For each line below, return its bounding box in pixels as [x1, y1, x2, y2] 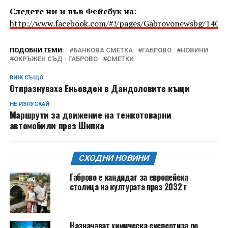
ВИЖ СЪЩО [9, 74, 43, 81]
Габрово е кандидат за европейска [69, 170, 188, 183]
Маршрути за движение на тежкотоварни [9, 107, 172, 121]
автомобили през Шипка [9, 118, 104, 132]
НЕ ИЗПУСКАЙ [9, 100, 49, 107]
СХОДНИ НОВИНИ [77, 153, 151, 163]
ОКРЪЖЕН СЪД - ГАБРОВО [13, 54, 98, 63]
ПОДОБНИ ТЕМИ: [9, 46, 64, 54]
